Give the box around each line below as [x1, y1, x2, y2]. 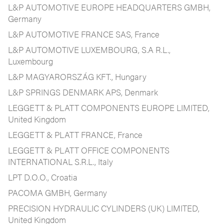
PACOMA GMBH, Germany [8, 186, 107, 198]
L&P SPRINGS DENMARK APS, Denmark [8, 86, 158, 98]
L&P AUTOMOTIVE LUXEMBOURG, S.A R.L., [8, 43, 170, 55]
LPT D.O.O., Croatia [8, 171, 77, 183]
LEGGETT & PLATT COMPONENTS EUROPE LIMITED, [8, 101, 209, 113]
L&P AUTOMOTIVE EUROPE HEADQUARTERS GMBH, [8, 1, 210, 13]
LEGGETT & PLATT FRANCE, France [8, 128, 142, 140]
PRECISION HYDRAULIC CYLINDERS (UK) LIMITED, [8, 202, 199, 214]
